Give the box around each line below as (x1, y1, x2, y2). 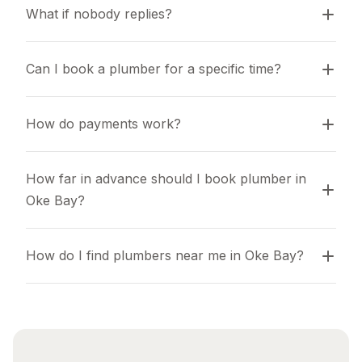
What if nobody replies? (26, 6, 172, 22)
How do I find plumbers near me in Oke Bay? (26, 247, 304, 263)
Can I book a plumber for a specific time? (26, 61, 281, 77)
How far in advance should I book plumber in (26, 170, 306, 187)
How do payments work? (26, 116, 181, 132)
